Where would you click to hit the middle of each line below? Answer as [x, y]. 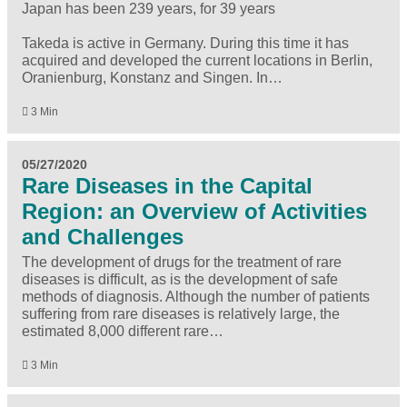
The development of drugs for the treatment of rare [182, 263]
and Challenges [103, 237]
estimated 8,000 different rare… [123, 332]
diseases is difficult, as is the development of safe [180, 280]
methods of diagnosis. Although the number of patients [196, 297]
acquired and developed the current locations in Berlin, [197, 61]
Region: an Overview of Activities [194, 212]
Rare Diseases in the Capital [167, 186]
